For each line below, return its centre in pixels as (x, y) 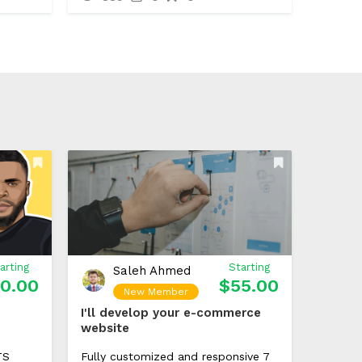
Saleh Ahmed (152, 271)
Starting (249, 267)
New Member (156, 292)
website (105, 328)
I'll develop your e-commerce (170, 313)
